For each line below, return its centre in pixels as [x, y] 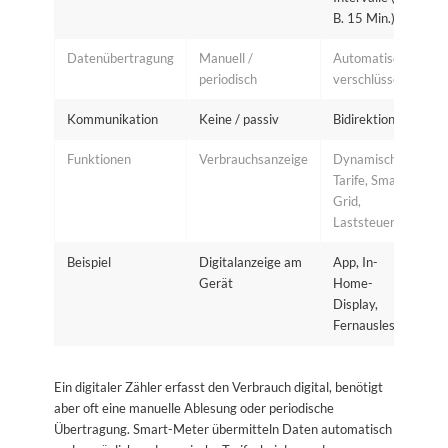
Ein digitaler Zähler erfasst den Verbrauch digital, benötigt [218, 386]
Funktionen [98, 158]
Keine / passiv [238, 118]
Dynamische [368, 158]
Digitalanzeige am [250, 261]
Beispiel [88, 261]
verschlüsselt [370, 78]
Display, [355, 303]
